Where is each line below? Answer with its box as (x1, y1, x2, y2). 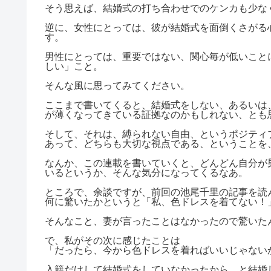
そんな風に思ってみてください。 (45, 80, 190, 91)
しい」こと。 (45, 60, 103, 71)
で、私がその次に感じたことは (45, 235, 180, 246)
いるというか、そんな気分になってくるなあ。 (45, 167, 248, 178)
